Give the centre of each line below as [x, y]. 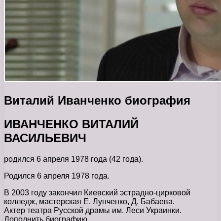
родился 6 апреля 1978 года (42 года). [74, 159]
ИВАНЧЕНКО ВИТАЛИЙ [71, 124]
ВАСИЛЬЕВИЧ [45, 138]
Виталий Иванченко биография [97, 100]
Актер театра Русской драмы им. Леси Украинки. [93, 210]
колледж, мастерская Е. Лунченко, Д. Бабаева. [89, 201]
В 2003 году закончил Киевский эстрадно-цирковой [97, 192]
